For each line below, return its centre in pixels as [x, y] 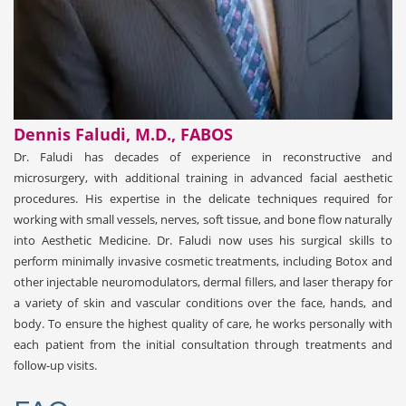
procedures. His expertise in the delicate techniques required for [203, 198]
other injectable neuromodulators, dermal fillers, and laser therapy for [203, 281]
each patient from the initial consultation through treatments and [203, 344]
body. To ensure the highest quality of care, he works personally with [203, 323]
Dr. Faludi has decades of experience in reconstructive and [203, 156]
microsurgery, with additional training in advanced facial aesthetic [203, 177]
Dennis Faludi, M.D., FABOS [123, 134]
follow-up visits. [55, 365]
